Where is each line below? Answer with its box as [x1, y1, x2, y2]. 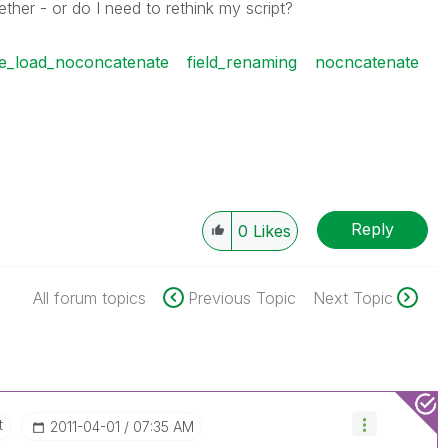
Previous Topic [187, 287, 296, 308]
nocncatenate [314, 51, 419, 72]
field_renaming [186, 51, 297, 72]
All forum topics [32, 287, 146, 308]
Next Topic [312, 287, 393, 308]
